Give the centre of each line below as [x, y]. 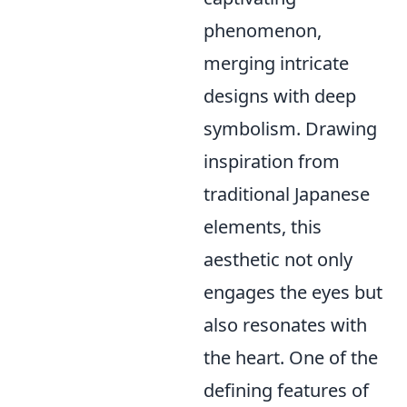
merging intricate [276, 63]
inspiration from [272, 161]
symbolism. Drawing [290, 129]
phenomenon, [263, 30]
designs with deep [280, 96]
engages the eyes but [293, 292]
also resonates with [285, 325]
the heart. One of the [291, 357]
